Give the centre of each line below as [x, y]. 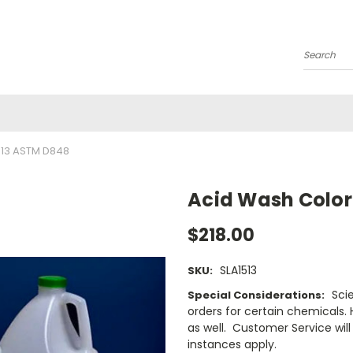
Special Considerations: [256, 295]
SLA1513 [238, 270]
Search [323, 61]
